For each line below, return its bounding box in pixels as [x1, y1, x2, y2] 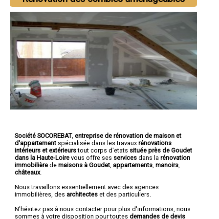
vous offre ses [71, 153, 113, 161]
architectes [66, 190, 98, 198]
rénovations [138, 139, 172, 147]
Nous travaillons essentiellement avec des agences [15, 183, 159, 191]
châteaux [15, 168, 40, 176]
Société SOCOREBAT [15, 131, 72, 139]
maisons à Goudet [58, 161, 110, 169]
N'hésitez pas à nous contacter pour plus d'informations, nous [15, 205, 191, 213]
